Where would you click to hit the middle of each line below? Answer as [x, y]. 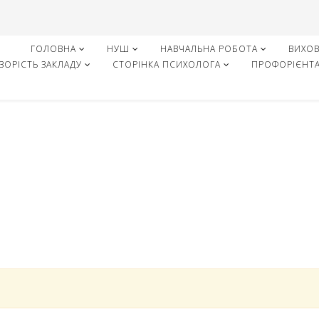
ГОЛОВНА [53, 49]
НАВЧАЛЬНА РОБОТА [209, 49]
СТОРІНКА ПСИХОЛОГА [166, 64]
